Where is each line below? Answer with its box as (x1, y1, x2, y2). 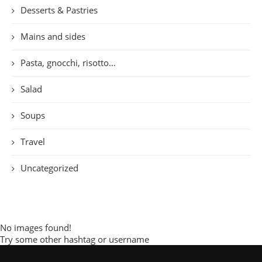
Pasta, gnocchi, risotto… (20, 56, 116, 68)
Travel (20, 135, 45, 147)
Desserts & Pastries (20, 4, 98, 16)
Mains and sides (20, 30, 85, 42)
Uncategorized (20, 161, 78, 174)
